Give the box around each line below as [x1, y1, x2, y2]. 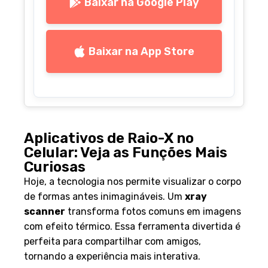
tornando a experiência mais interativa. [24, 251, 200, 263]
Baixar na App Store [89, 45, 194, 59]
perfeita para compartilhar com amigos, [24, 236, 201, 248]
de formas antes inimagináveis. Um [24, 191, 185, 203]
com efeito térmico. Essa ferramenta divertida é [24, 221, 240, 233]
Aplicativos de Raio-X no [24, 130, 194, 147]
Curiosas [24, 159, 86, 176]
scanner [24, 206, 65, 218]
